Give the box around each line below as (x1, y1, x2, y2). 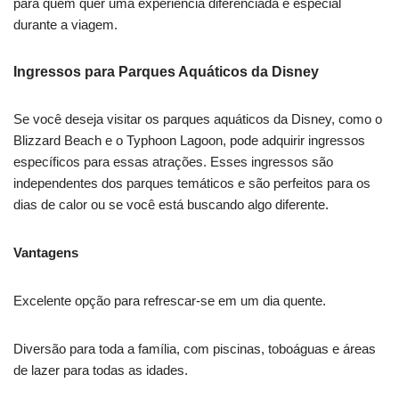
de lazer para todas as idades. (13, 362, 188, 379)
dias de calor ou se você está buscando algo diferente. (13, 197, 329, 213)
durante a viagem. (13, 17, 118, 33)
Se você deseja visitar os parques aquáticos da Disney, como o (13, 111, 382, 127)
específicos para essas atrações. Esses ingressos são (13, 154, 333, 170)
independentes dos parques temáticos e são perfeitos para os (13, 175, 370, 191)
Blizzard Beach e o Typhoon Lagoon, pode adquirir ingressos (13, 133, 365, 149)
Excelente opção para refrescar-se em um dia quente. (13, 293, 326, 309)
